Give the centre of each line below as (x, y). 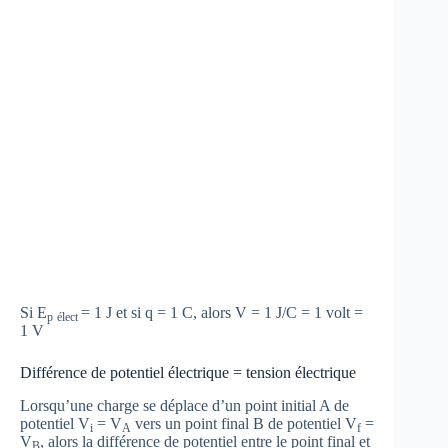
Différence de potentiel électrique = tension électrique (188, 373)
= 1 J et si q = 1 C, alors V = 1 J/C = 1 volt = (222, 313)
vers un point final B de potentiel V (244, 424)
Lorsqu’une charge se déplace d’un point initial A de (184, 406)
